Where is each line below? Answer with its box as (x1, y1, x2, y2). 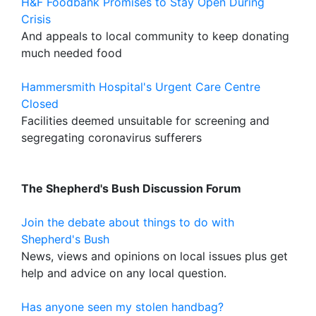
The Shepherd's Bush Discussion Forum (21, 181, 241, 195)
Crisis (21, 12, 51, 26)
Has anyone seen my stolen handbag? (21, 300, 224, 314)
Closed (21, 97, 59, 111)
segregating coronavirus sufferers (21, 130, 202, 145)
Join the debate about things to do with (21, 215, 234, 229)
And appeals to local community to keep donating (21, 29, 289, 43)
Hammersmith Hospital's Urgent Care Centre (21, 80, 260, 94)
